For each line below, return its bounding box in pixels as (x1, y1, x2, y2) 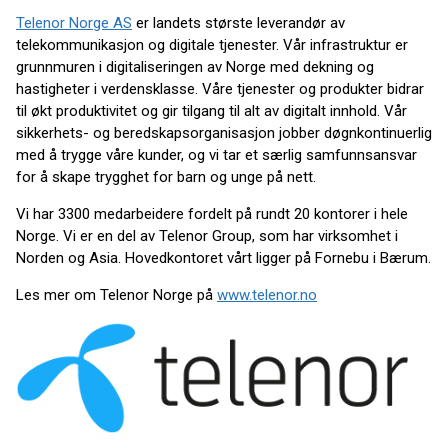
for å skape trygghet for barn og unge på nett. (16, 168, 316, 187)
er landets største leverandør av (132, 14, 345, 33)
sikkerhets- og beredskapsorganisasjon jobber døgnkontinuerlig (16, 124, 432, 143)
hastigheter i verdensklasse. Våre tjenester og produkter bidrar (16, 80, 424, 99)
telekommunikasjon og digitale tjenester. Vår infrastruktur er (16, 36, 408, 55)
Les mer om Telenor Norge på (16, 286, 217, 305)
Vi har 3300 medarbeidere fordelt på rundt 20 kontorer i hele (16, 205, 408, 224)
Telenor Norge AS (16, 14, 132, 33)
